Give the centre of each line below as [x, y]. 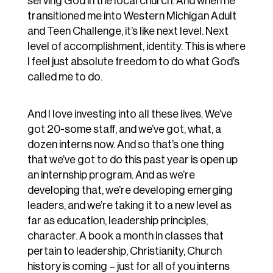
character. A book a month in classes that [125, 236]
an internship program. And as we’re [111, 175]
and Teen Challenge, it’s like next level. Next [128, 31]
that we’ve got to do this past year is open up [132, 160]
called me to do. [65, 77]
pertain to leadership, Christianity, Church [124, 251]
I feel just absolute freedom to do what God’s [133, 62]
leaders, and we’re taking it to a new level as [129, 206]
